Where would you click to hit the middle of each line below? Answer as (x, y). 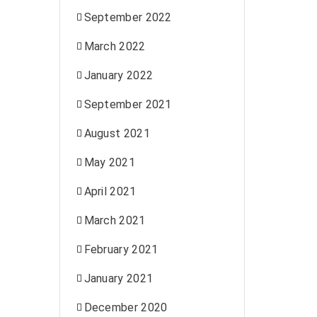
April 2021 (110, 191)
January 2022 (119, 75)
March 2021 (115, 220)
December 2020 (126, 307)
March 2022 (115, 46)
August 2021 (117, 133)
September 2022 (128, 17)
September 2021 (128, 104)
